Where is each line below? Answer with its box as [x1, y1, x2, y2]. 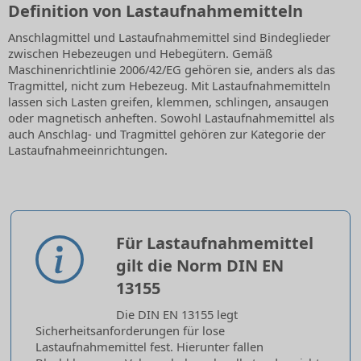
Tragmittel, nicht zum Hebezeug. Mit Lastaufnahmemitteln [8, 77, 330, 94]
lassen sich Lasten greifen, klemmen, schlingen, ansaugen [8, 93, 329, 110]
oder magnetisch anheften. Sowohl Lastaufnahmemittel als [8, 110, 334, 127]
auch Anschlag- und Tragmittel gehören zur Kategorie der [8, 126, 326, 143]
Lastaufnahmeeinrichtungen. [8, 142, 168, 159]
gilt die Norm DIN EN [116, 255, 284, 277]
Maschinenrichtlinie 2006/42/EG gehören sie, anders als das [8, 61, 335, 78]
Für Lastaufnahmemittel [116, 232, 313, 255]
